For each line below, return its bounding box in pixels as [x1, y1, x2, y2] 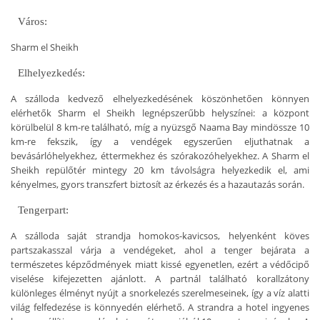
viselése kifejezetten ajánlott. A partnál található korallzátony [11, 271, 309, 285]
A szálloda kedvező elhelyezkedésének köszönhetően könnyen [11, 91, 309, 105]
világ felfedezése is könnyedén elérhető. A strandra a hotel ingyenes [11, 300, 309, 314]
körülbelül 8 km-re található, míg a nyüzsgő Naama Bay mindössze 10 [11, 120, 309, 134]
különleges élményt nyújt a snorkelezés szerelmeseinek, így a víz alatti [11, 286, 309, 299]
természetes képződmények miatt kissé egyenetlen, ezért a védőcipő [11, 257, 309, 271]
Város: [18, 15, 47, 27]
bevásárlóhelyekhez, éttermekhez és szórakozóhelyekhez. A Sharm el [11, 149, 309, 162]
